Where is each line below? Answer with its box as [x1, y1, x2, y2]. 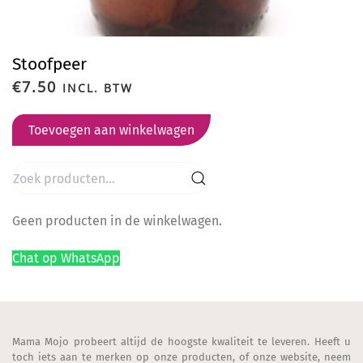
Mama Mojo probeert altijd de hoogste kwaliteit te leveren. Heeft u [12, 335, 351, 348]
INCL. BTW [62, 80, 133, 96]
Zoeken [11, 164, 53, 179]
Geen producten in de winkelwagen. [12, 213, 222, 228]
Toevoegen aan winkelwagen [28, 122, 194, 138]
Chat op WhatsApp [12, 250, 120, 266]
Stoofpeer [12, 53, 87, 75]
